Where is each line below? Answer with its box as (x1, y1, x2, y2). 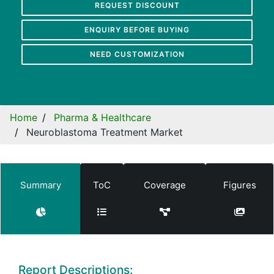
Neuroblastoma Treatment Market (26, 125, 183, 138)
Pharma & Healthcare (54, 111, 151, 124)
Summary (20, 179, 61, 191)
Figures (223, 179, 256, 191)
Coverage (143, 179, 186, 191)
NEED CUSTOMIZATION (89, 49, 185, 59)
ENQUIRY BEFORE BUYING (84, 24, 190, 34)
